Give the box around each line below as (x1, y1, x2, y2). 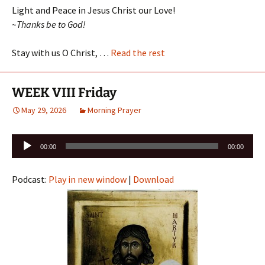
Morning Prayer (88, 104, 141, 115)
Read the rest (111, 46, 165, 59)
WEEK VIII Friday (12, 84, 117, 101)
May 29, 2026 (21, 104, 66, 115)
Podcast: (12, 173, 49, 185)
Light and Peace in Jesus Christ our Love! (12, 4, 175, 16)
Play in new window (49, 173, 127, 185)
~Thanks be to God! (12, 18, 86, 30)
